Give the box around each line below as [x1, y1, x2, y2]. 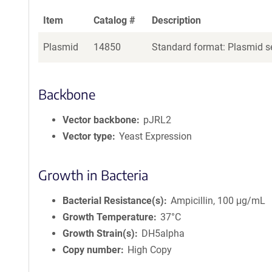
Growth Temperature [63, 211, 154, 223]
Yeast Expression [119, 131, 192, 142]
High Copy [127, 244, 172, 256]
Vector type [63, 131, 112, 142]
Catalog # [93, 15, 135, 26]
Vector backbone [63, 114, 137, 126]
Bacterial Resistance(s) [63, 195, 164, 206]
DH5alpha [141, 228, 185, 239]
